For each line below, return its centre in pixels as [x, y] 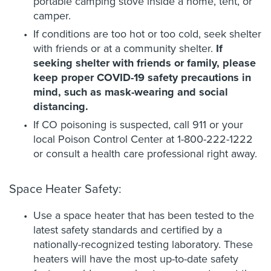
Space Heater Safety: [65, 189]
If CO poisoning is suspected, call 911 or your [138, 125]
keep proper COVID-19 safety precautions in [142, 77]
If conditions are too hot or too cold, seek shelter [147, 34]
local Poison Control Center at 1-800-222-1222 [143, 139]
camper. [52, 16]
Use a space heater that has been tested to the [144, 215]
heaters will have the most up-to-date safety [136, 259]
